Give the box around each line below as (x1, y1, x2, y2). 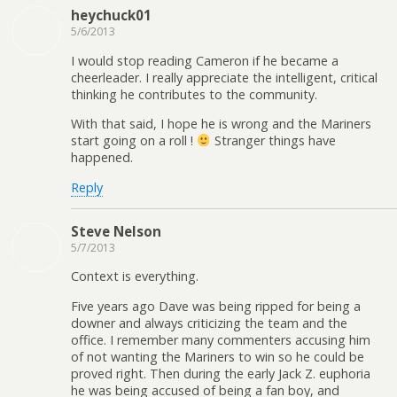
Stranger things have (211, 132, 337, 150)
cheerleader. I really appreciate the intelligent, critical (71, 68, 378, 86)
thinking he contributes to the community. (71, 85, 317, 103)
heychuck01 (71, 6, 152, 25)
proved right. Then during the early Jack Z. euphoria (71, 364, 370, 382)
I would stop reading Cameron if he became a (71, 51, 339, 69)
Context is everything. (71, 268, 198, 285)
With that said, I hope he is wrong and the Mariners (71, 115, 371, 133)
